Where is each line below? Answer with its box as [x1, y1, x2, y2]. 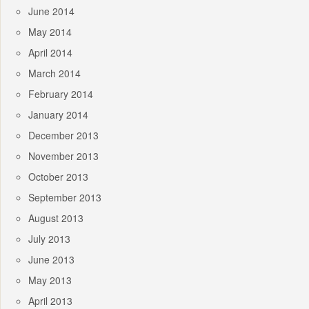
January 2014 [28, 108, 88, 122]
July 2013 [28, 232, 70, 246]
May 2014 [28, 25, 72, 39]
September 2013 [28, 190, 101, 205]
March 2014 [28, 66, 81, 81]
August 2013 [28, 211, 83, 226]
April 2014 [28, 46, 72, 60]
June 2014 [28, 4, 74, 19]
